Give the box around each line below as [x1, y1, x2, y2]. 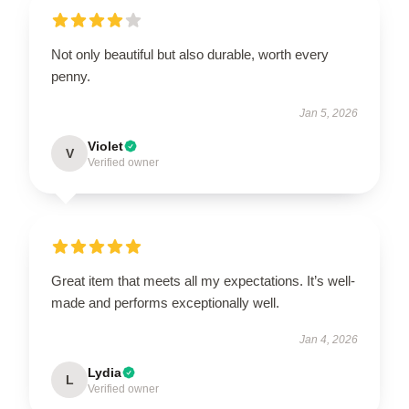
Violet [88, 138, 123, 153]
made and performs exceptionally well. [51, 294, 279, 310]
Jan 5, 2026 [299, 106, 358, 120]
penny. [51, 68, 90, 84]
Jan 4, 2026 [299, 332, 358, 346]
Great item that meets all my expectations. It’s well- [51, 272, 355, 288]
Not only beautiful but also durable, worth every [51, 46, 329, 62]
